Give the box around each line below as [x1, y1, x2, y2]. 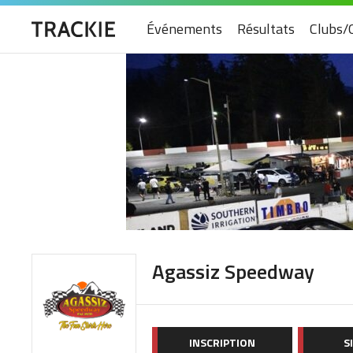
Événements [147, 18, 222, 39]
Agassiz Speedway [152, 256, 314, 287]
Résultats [237, 18, 295, 39]
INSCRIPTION [189, 334, 255, 351]
